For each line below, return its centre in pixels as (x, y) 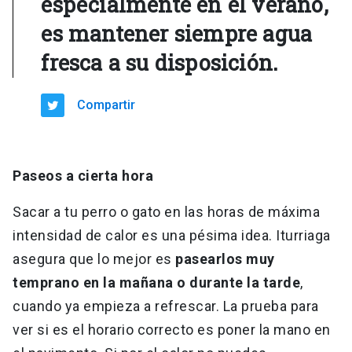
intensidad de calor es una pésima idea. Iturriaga (172, 236)
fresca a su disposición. (160, 63)
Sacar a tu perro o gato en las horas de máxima (166, 212)
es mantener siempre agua (177, 34)
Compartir (106, 105)
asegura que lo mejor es (94, 259)
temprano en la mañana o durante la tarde (156, 283)
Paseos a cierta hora (85, 176)
